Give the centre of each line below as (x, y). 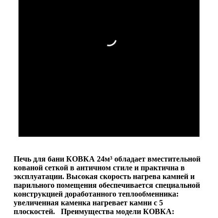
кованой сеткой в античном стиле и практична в (99, 167)
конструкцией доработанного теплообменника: (96, 194)
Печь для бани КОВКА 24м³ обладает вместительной (107, 159)
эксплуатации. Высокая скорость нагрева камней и (104, 176)
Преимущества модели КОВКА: (117, 211)
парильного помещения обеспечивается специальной (107, 185)
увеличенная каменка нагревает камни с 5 (88, 202)
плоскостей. (34, 211)
